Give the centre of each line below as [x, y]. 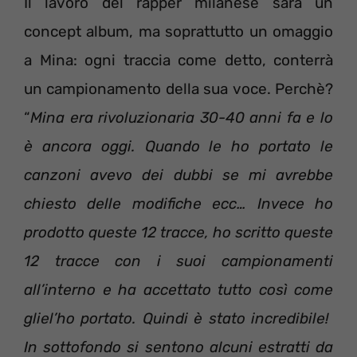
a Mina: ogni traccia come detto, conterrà [178, 60]
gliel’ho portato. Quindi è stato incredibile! [178, 318]
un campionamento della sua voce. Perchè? [178, 88]
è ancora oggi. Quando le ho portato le [178, 146]
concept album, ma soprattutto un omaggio [178, 31]
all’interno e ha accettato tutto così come [178, 289]
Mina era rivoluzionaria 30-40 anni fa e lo [182, 117]
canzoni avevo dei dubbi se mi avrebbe [178, 175]
